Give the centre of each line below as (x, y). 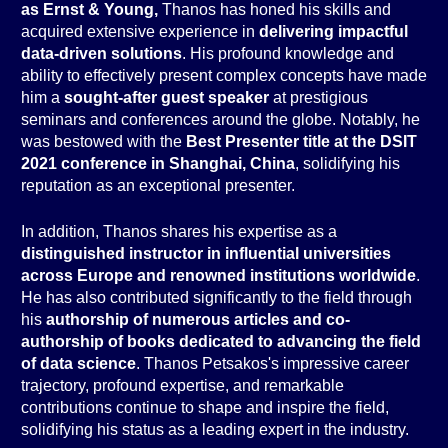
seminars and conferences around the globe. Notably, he (220, 119)
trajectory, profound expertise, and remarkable (182, 385)
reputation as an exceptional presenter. (158, 185)
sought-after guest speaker (166, 97)
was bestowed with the (103, 141)
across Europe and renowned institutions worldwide (218, 275)
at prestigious (318, 97)
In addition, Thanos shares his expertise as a (179, 231)
